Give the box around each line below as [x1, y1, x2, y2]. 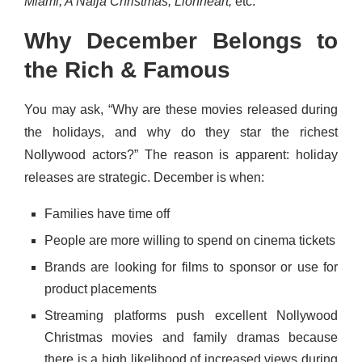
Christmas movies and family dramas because [44, 330, 338, 345]
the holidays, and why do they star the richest [24, 125, 338, 140]
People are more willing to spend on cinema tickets [44, 234, 335, 248]
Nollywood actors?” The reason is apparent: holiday [24, 148, 338, 162]
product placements [44, 282, 157, 297]
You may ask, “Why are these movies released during [24, 103, 338, 117]
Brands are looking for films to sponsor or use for [44, 260, 338, 275]
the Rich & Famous [24, 57, 230, 83]
